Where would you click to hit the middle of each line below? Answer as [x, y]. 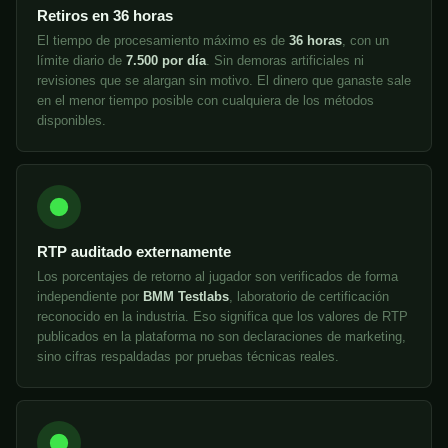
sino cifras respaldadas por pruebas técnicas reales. [188, 357]
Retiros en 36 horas [105, 16]
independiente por [90, 297]
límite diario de [81, 61]
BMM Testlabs [186, 297]
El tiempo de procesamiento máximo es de [163, 41]
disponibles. [71, 121]
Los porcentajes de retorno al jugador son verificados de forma [217, 277]
